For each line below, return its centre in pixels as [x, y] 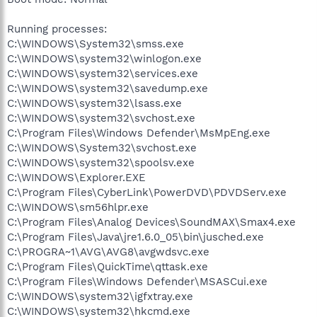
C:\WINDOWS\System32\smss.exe [96, 44]
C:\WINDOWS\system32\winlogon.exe [104, 58]
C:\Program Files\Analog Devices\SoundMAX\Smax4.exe [151, 222]
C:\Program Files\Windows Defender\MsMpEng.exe [139, 133]
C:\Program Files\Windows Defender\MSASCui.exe [137, 281]
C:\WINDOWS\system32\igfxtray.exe [100, 296]
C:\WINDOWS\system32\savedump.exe [108, 88]
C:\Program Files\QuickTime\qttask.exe [108, 266]
